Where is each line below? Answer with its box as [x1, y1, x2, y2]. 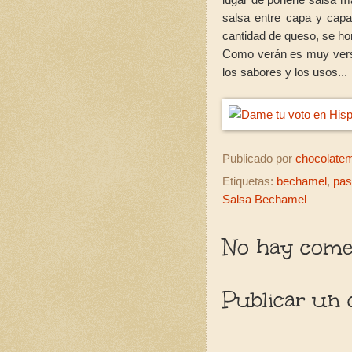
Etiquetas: [222, 175, 277, 189]
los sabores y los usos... [222, 64, 350, 79]
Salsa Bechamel [222, 193, 306, 207]
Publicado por [222, 152, 295, 165]
